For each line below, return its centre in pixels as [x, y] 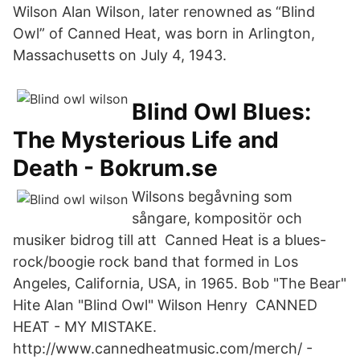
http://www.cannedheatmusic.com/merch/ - [163, 348]
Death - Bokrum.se [115, 168]
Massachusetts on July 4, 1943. [120, 55]
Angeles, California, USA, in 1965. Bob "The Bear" [180, 283]
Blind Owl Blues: [221, 112]
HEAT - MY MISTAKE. [85, 327]
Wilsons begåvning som [212, 196]
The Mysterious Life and [146, 140]
